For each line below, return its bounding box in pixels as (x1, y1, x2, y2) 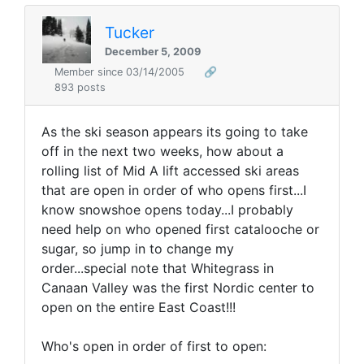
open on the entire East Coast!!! (41, 299, 236, 316)
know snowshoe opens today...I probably (41, 201, 293, 219)
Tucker (105, 22, 154, 42)
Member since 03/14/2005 (54, 66, 188, 79)
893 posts (54, 81, 106, 94)
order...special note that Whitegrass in (41, 260, 274, 277)
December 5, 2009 (105, 45, 201, 58)
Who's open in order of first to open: (41, 338, 266, 355)
